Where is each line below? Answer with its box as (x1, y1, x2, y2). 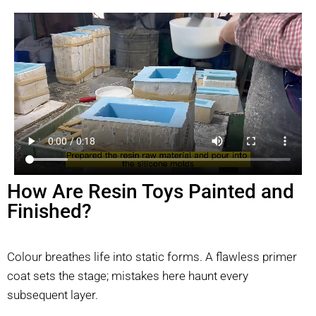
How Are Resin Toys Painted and (7, 179, 294, 203)
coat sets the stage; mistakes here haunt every (7, 268, 248, 283)
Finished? (7, 199, 92, 223)
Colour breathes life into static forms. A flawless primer (7, 249, 297, 264)
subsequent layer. (7, 287, 98, 302)
